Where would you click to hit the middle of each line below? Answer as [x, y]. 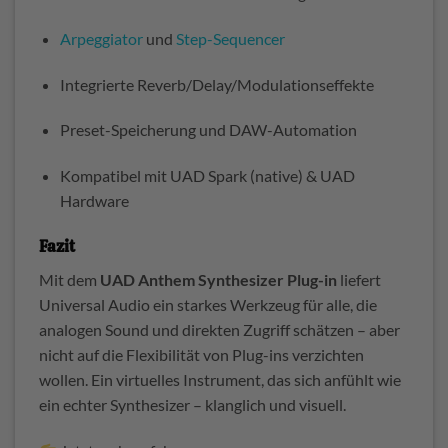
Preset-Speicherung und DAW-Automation [208, 130]
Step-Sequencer [230, 38]
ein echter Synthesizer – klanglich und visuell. [192, 404]
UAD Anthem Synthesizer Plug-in [218, 279]
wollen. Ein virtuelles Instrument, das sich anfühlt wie [220, 379]
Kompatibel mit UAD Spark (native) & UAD [207, 176]
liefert [359, 279]
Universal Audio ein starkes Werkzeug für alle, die [208, 304]
